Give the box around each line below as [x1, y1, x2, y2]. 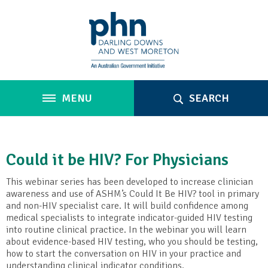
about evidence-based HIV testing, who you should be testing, [6, 235, 258, 248]
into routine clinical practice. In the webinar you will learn [6, 223, 246, 236]
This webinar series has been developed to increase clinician [6, 175, 253, 188]
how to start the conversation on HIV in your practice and [6, 247, 241, 260]
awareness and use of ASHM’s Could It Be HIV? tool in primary [6, 187, 259, 200]
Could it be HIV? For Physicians [6, 149, 229, 170]
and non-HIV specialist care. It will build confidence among [6, 199, 248, 212]
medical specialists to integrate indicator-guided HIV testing [6, 211, 252, 224]
